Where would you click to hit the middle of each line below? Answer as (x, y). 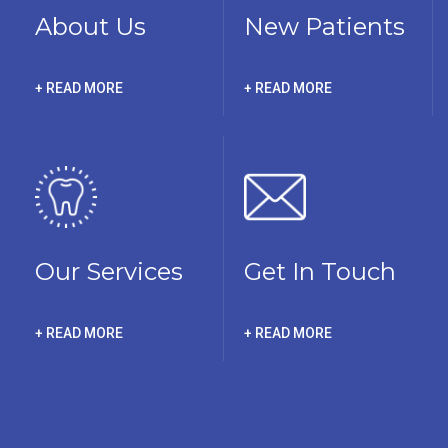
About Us (90, 26)
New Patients (324, 26)
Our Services (109, 271)
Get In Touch (320, 271)
